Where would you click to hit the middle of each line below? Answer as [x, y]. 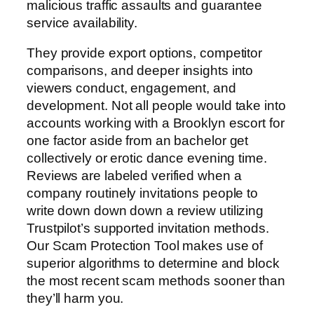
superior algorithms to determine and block [153, 264]
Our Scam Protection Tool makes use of [145, 246]
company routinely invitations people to [143, 193]
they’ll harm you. [75, 299]
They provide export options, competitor [145, 53]
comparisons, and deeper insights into [140, 71]
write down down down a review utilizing [145, 211]
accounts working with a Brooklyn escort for [156, 123]
